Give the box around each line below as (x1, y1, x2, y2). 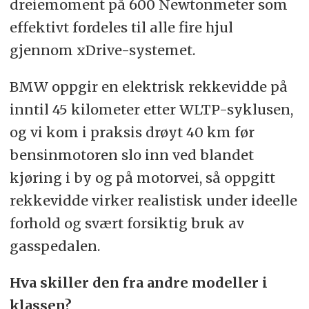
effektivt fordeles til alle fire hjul (9, 18, 233, 36)
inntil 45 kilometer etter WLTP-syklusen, (9, 100, 293, 118)
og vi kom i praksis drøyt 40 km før (9, 123, 255, 141)
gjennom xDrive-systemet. (9, 41, 195, 59)
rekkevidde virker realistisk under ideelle (9, 191, 297, 209)
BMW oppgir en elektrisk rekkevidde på (9, 77, 288, 95)
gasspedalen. (9, 237, 100, 255)
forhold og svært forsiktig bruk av (9, 214, 244, 232)
